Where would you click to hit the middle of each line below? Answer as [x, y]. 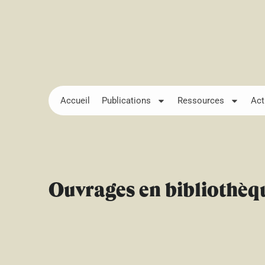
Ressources [201, 101]
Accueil [75, 101]
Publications [126, 101]
